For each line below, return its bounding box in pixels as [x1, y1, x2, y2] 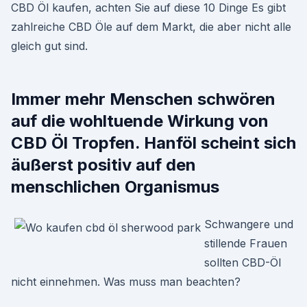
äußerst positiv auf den [11, 155, 196, 175]
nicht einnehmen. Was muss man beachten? [11, 275, 241, 288]
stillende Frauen [204, 236, 287, 250]
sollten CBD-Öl [204, 256, 281, 269]
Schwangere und [204, 217, 293, 231]
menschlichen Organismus [11, 177, 223, 197]
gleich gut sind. [11, 39, 88, 53]
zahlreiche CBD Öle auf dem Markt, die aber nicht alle [11, 20, 291, 34]
